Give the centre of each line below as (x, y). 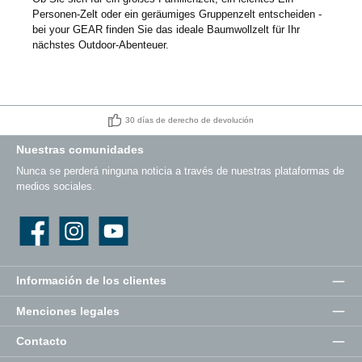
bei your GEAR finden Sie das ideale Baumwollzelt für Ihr (166, 29)
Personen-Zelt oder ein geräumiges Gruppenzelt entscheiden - (177, 14)
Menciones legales (68, 311)
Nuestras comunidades (80, 149)
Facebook (38, 239)
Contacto (42, 341)
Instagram (78, 239)
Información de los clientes (91, 281)
